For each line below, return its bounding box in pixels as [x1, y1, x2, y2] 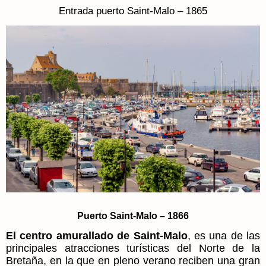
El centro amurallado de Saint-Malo [6, 229, 188, 242]
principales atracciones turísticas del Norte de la [6, 242, 260, 254]
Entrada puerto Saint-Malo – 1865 [59, 5, 207, 17]
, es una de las [187, 229, 260, 242]
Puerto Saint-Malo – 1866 [77, 210, 189, 221]
